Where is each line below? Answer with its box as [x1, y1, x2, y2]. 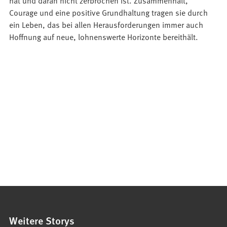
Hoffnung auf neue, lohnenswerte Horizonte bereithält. [9, 31, 201, 43]
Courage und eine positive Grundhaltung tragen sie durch [9, 7, 208, 18]
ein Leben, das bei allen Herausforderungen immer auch [9, 19, 204, 30]
